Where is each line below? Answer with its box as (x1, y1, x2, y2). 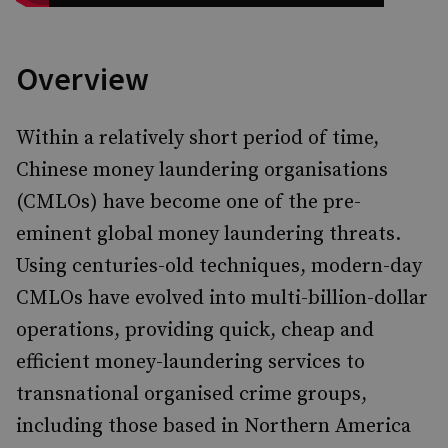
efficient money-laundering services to (16, 350, 365, 375)
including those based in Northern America (16, 414, 411, 439)
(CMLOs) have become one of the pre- (16, 190, 361, 215)
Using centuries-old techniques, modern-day (16, 254, 422, 279)
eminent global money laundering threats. (16, 222, 401, 247)
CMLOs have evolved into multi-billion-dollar (16, 286, 428, 311)
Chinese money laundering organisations (16, 158, 388, 183)
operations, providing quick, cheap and (16, 318, 374, 343)
